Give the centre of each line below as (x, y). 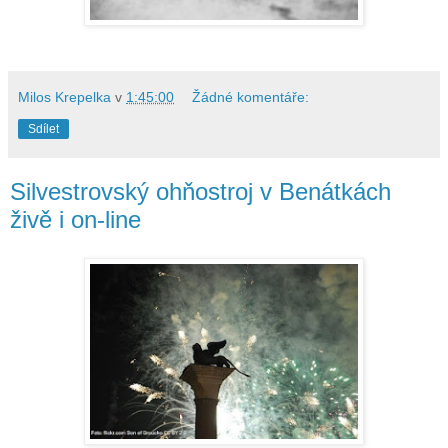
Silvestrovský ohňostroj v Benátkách (200, 191)
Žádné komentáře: (251, 96)
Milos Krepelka (64, 96)
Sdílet (43, 128)
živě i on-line (75, 219)
